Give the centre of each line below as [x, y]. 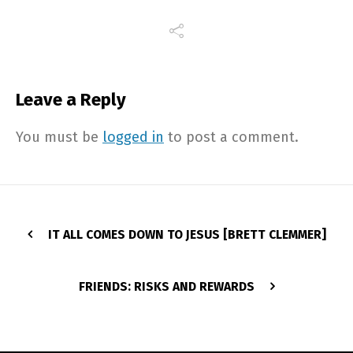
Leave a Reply [71, 100]
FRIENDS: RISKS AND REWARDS [166, 287]
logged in [133, 137]
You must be [59, 137]
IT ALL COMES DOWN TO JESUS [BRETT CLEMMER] [187, 235]
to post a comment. [231, 137]
